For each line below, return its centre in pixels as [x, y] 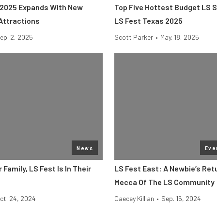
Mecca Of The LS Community [164, 182]
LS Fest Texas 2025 [148, 21]
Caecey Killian [134, 198]
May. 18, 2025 [180, 37]
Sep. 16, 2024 [181, 198]
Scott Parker [134, 37]
